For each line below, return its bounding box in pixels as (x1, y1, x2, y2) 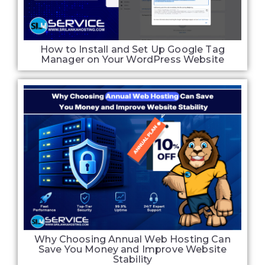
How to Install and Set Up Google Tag (40, 43, 225, 55)
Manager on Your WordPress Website (40, 53, 225, 65)
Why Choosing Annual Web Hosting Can (34, 234, 231, 245)
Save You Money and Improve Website (38, 244, 227, 256)
